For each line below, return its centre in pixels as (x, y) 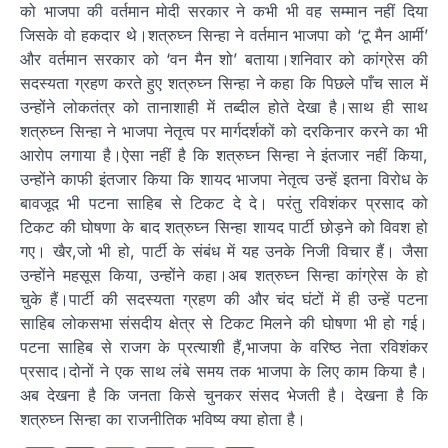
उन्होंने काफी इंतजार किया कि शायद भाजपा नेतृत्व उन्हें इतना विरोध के (224, 179)
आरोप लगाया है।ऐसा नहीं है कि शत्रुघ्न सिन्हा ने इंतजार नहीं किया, (224, 155)
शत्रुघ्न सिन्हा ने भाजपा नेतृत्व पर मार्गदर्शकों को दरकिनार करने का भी (224, 131)
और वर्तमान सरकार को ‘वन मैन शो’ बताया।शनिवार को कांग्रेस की (224, 59)
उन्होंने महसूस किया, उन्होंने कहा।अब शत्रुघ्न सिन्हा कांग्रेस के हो (224, 275)
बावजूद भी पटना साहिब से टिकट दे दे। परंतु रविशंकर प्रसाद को (224, 203)
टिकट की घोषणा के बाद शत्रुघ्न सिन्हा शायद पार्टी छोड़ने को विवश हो (224, 227)
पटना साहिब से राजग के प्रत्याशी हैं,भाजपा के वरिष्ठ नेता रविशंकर (224, 347)
